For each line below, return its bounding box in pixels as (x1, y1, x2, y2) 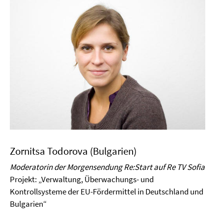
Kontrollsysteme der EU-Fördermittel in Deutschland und (10, 186, 203, 197)
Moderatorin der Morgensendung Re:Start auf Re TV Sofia (10, 162, 205, 173)
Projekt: (10, 174, 38, 185)
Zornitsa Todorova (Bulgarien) (10, 144, 137, 158)
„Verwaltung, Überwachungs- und (38, 174, 154, 185)
